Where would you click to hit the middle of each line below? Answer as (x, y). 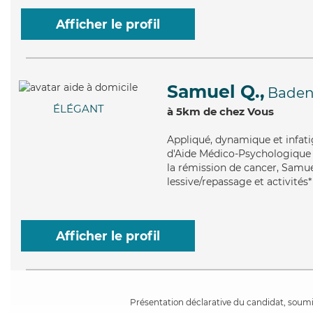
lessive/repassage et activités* (239, 182)
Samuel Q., (216, 92)
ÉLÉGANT (78, 109)
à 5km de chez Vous (220, 111)
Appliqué (189, 140)
